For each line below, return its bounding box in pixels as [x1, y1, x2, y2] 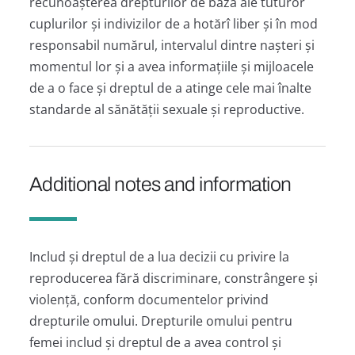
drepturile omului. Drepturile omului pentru [29, 311, 292, 330]
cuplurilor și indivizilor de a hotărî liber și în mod [29, 14, 318, 32]
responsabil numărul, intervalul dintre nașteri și [29, 36, 315, 54]
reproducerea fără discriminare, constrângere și [29, 269, 318, 287]
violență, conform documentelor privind [29, 290, 269, 308]
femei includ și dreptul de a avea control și [29, 333, 281, 351]
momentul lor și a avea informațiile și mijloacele [29, 57, 314, 75]
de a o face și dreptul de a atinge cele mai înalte [29, 78, 311, 97]
